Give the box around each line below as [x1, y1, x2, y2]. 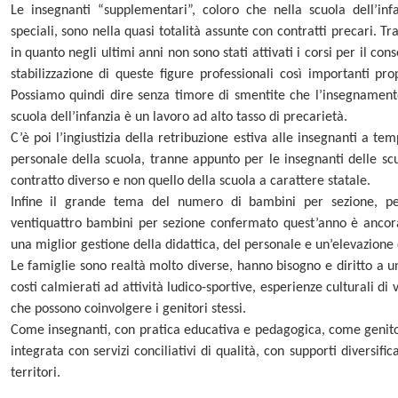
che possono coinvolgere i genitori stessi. [10, 302, 246, 317]
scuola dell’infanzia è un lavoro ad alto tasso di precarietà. [10, 110, 347, 125]
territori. [10, 366, 60, 381]
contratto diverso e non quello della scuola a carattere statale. [10, 174, 370, 189]
